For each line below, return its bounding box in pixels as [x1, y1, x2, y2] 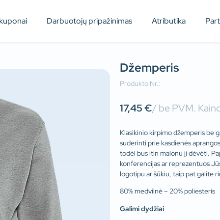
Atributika [152, 16, 186, 26]
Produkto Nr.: [120, 79, 162, 88]
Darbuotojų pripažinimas [47, 16, 133, 26]
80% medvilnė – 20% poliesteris [120, 187, 215, 196]
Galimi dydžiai [120, 204, 164, 213]
